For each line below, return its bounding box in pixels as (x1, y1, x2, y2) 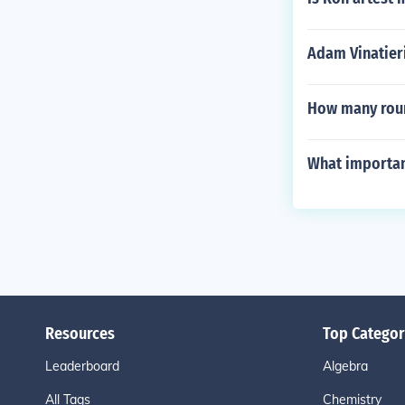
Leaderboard (44, 358, 119, 374)
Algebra (322, 358, 368, 374)
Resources (44, 324, 115, 344)
